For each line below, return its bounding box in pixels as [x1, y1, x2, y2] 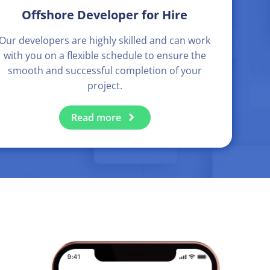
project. [87, 79, 122, 93]
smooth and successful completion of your [7, 64, 202, 78]
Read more [71, 111, 121, 125]
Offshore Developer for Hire [22, 7, 188, 24]
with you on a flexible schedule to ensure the [3, 49, 206, 63]
